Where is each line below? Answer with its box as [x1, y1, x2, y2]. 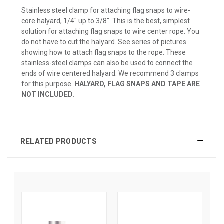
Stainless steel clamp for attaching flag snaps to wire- [21, 6, 190, 14]
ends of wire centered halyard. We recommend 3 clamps [21, 69, 199, 77]
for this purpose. [21, 79, 74, 88]
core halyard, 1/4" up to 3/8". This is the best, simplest [21, 16, 190, 25]
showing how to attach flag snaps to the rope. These [21, 48, 186, 56]
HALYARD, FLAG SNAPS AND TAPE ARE [74, 79, 200, 88]
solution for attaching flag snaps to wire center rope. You [21, 27, 199, 35]
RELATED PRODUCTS [20, 136, 97, 145]
